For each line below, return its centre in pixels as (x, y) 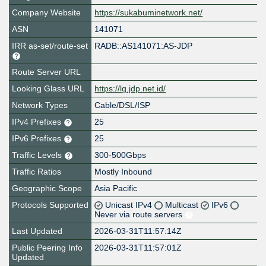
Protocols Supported (50, 205)
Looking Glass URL (48, 89)
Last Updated (37, 231)
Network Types (40, 105)
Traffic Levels (38, 155)
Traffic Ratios (37, 172)
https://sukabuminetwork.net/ (149, 13)
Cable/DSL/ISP (123, 105)
